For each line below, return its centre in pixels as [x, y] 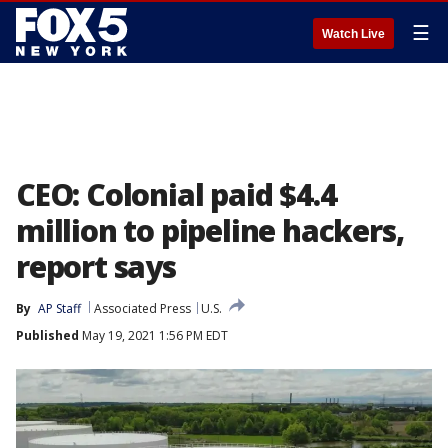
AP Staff [59, 308]
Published [47, 335]
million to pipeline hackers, [210, 230]
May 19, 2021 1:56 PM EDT [153, 335]
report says [96, 266]
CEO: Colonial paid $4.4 [176, 194]
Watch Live [353, 34]
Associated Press [142, 308]
